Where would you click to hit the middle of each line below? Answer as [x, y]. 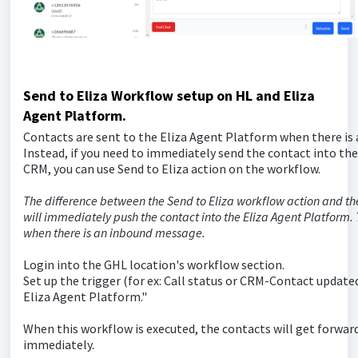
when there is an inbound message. [114, 233]
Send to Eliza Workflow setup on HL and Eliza [169, 96]
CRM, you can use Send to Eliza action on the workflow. [173, 169]
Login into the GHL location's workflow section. [155, 265]
